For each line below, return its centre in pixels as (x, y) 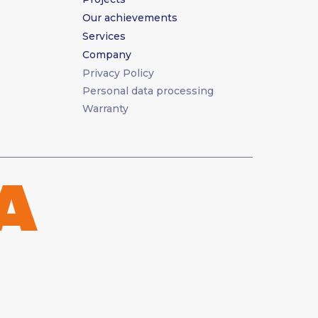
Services (104, 36)
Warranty (105, 109)
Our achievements (130, 18)
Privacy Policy (118, 73)
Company (107, 55)
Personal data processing (148, 91)
